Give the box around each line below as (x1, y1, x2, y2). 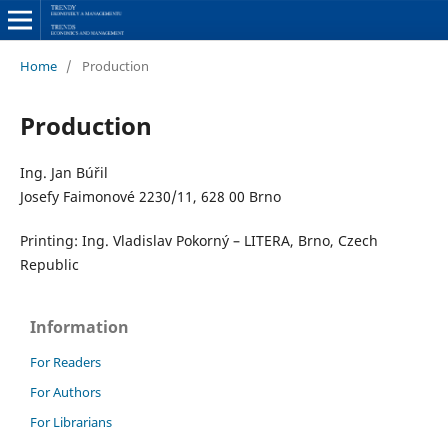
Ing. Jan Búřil (19, 162, 108, 182)
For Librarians (30, 412, 112, 431)
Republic (19, 254, 79, 274)
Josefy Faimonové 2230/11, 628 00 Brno (19, 186, 281, 206)
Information (30, 315, 129, 338)
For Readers (30, 352, 101, 371)
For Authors (30, 382, 101, 401)
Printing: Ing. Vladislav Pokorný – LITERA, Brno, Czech (19, 230, 378, 250)
